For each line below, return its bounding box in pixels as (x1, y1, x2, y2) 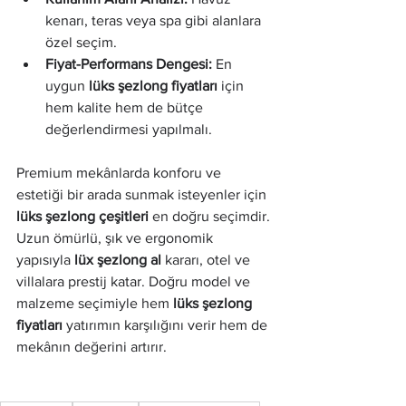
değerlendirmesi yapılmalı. (45, 121, 212, 137)
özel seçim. (45, 34, 117, 50)
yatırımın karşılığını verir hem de (63, 317, 271, 333)
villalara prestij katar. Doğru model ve (16, 274, 254, 289)
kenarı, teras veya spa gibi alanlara (45, 13, 265, 28)
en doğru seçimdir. (149, 208, 274, 224)
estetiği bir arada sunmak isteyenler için (16, 187, 270, 202)
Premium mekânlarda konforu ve (16, 165, 225, 180)
